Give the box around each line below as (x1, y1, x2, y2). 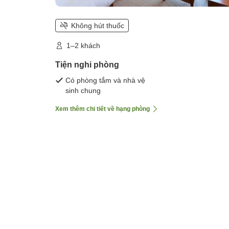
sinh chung (65, 86, 101, 95)
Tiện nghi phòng (55, 60, 119, 70)
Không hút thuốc (71, 21, 124, 30)
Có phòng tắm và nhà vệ (65, 76, 145, 85)
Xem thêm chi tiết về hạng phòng (55, 105, 150, 113)
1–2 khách (66, 41, 100, 50)
